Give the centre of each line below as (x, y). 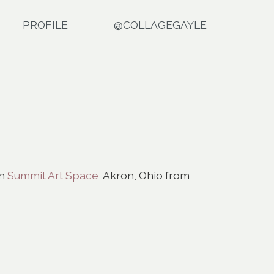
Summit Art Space (53, 176)
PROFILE (45, 24)
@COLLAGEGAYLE (160, 24)
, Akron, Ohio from (144, 176)
